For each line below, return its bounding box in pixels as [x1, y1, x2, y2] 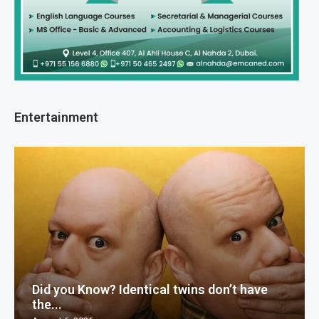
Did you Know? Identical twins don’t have [32, 281, 268, 297]
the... [32, 296, 62, 312]
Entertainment [14, 109, 98, 125]
